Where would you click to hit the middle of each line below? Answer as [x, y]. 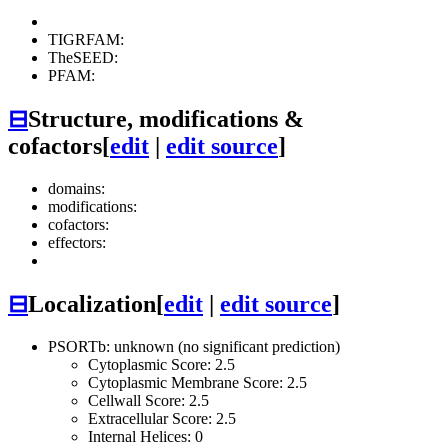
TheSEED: [83, 58]
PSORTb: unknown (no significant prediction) [194, 346]
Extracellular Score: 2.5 [162, 418]
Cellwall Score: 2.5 [148, 400]
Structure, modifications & [166, 119]
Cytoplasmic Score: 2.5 [161, 364]
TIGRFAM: [86, 40]
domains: [76, 188]
